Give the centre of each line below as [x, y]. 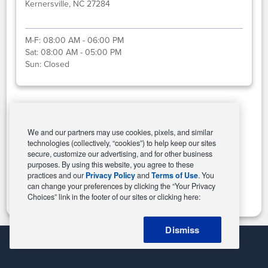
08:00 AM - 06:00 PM [84, 40]
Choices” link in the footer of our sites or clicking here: [114, 197]
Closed [57, 64]
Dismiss [182, 230]
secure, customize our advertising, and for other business [120, 154]
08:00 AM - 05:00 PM [81, 52]
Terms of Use [175, 175]
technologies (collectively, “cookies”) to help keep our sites [122, 143]
